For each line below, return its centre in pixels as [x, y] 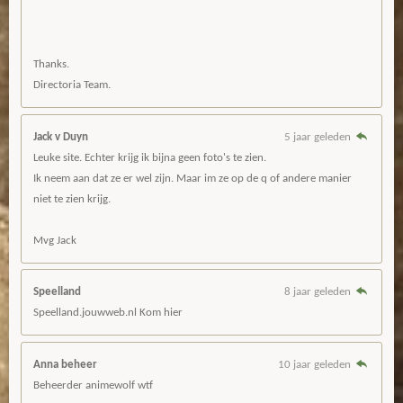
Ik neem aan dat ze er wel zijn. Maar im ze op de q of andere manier [193, 178]
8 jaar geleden [318, 292]
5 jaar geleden [318, 137]
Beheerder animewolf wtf [93, 385]
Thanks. [51, 65]
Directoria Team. [72, 85]
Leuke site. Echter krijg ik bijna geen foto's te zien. [150, 157]
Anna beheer [65, 364]
